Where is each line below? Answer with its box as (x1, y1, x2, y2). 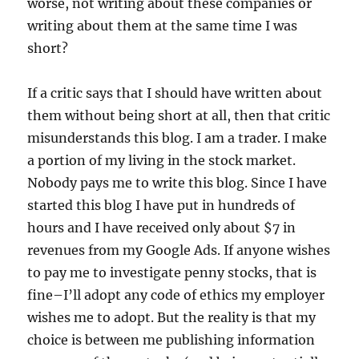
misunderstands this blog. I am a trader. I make (27, 130, 328, 147)
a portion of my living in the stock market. (27, 152, 296, 169)
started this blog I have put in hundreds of (27, 197, 296, 214)
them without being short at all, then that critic (27, 107, 331, 124)
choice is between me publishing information (27, 332, 316, 349)
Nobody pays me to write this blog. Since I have (27, 175, 328, 192)
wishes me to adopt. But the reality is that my (27, 309, 317, 326)
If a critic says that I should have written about (27, 85, 323, 102)
